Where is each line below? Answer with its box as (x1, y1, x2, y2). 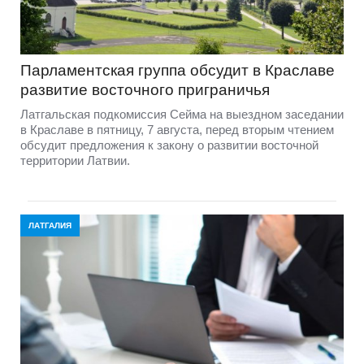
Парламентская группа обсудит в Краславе (20, 61, 335, 79)
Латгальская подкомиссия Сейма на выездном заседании (20, 106, 344, 121)
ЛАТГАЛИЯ (28, 220, 71, 230)
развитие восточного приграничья (20, 80, 270, 98)
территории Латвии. (20, 153, 130, 167)
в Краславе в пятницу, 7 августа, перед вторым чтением (20, 122, 334, 136)
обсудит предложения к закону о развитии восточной (20, 137, 318, 152)
